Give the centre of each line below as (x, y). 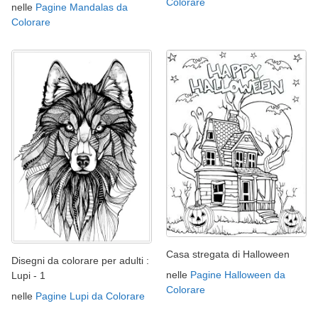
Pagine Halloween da (238, 275)
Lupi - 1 (28, 275)
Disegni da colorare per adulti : (80, 260)
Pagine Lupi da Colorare (90, 296)
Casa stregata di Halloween (228, 254)
